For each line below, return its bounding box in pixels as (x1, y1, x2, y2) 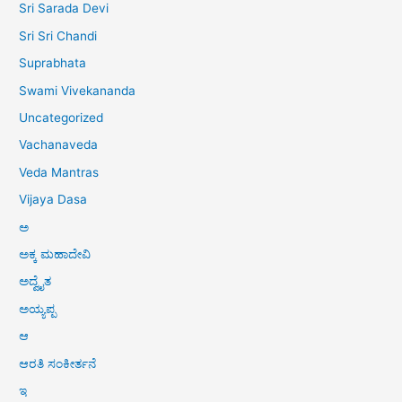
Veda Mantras (19, 164, 100, 179)
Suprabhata (19, 56, 87, 71)
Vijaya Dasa (19, 192, 88, 207)
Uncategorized (19, 109, 104, 125)
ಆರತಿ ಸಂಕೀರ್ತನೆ (19, 355, 97, 371)
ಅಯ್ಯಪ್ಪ (19, 301, 57, 316)
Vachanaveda (19, 137, 99, 153)
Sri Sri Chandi (19, 28, 98, 43)
